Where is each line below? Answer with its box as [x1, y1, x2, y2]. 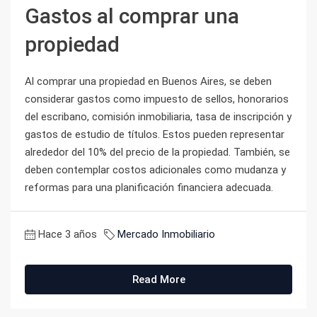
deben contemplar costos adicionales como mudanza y [25, 163, 286, 177]
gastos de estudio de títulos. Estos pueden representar [25, 128, 284, 142]
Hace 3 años [38, 228, 97, 241]
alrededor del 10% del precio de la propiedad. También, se [25, 146, 290, 159]
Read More [132, 273, 185, 287]
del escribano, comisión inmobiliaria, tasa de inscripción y [25, 110, 292, 124]
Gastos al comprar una [25, 4, 239, 29]
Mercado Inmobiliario [117, 228, 215, 241]
